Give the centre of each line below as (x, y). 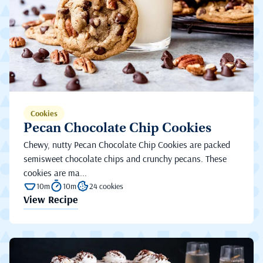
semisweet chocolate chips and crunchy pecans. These (125, 158)
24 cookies (106, 186)
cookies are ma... (55, 172)
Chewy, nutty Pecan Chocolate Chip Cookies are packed (127, 144)
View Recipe (51, 199)
